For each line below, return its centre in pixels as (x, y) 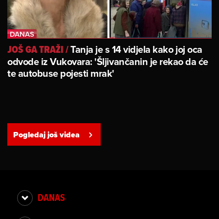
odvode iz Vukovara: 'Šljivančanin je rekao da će (108, 62)
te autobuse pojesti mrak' (61, 73)
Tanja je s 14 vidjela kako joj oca (136, 49)
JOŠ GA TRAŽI (35, 50)
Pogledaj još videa (46, 134)
